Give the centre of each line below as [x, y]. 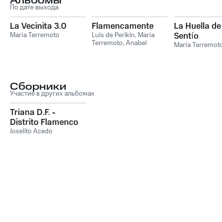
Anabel [137, 43]
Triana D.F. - [33, 112]
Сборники [38, 86]
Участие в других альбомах [52, 93]
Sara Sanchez [140, 51]
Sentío [186, 36]
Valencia [104, 51]
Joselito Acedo [31, 131]
